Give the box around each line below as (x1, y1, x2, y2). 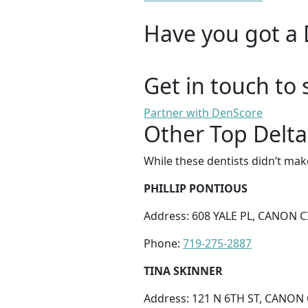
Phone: (144, 236, 183, 252)
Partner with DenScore (144, 105, 263, 121)
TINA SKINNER (144, 263, 223, 279)
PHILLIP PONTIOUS (144, 181, 247, 197)
